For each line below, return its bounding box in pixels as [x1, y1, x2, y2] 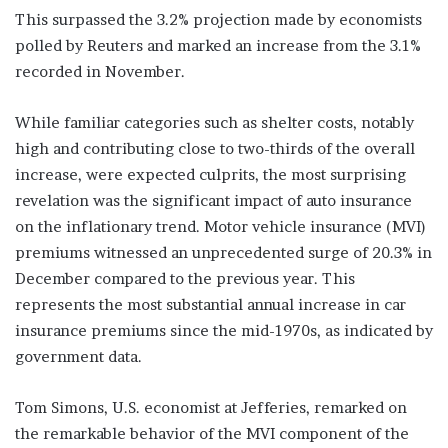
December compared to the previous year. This [15, 269, 355, 289]
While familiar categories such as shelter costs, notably [15, 113, 414, 133]
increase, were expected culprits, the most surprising [15, 165, 406, 185]
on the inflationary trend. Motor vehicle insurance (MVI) [15, 217, 426, 237]
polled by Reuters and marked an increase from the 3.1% [15, 36, 421, 56]
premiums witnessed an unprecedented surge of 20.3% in [15, 243, 432, 263]
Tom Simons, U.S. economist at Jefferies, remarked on [15, 398, 407, 418]
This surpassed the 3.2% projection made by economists [15, 10, 422, 30]
